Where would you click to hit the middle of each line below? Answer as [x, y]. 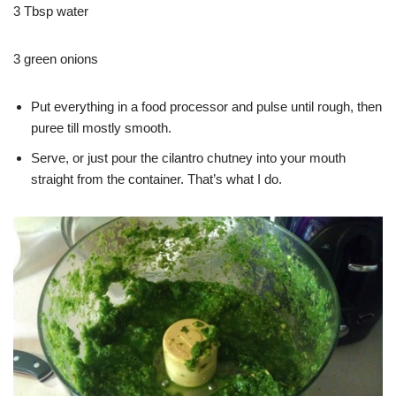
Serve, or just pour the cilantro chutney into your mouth [188, 158]
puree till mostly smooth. [101, 128]
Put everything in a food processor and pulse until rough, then [206, 107]
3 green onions [56, 59]
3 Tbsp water [51, 11]
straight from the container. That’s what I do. [156, 179]
